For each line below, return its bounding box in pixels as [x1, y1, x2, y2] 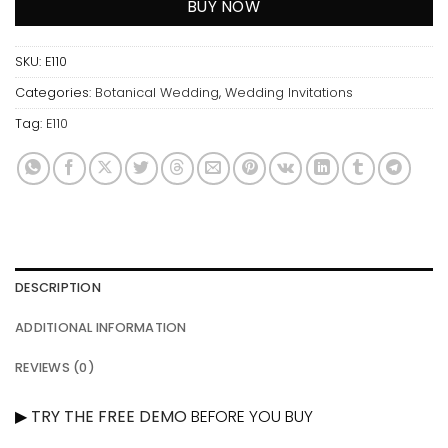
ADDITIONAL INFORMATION [15, 319, 187, 337]
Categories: [15, 84, 95, 102]
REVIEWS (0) [15, 359, 95, 377]
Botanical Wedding [95, 84, 219, 102]
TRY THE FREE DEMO [27, 405, 187, 429]
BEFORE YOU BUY [187, 405, 313, 429]
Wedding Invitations [225, 84, 353, 102]
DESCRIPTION [15, 279, 101, 297]
